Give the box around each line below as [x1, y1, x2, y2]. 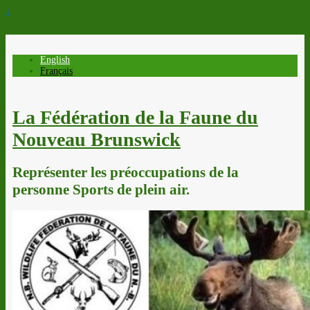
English [40, 55, 70, 65]
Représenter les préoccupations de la [12, 163, 239, 181]
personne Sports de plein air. [12, 181, 190, 198]
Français [40, 66, 73, 76]
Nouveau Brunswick [12, 128, 181, 150]
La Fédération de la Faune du [12, 106, 258, 128]
